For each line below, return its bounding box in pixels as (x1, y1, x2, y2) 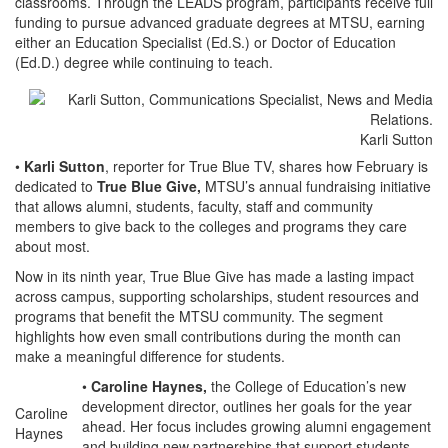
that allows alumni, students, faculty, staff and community (15, 195, 373, 216)
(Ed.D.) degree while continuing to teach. (15, 51, 273, 72)
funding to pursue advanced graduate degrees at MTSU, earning (15, 11, 425, 32)
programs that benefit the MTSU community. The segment (15, 305, 383, 326)
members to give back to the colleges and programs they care (15, 215, 407, 236)
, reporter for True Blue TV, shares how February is (105, 155, 428, 176)
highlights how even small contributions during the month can (15, 325, 401, 346)
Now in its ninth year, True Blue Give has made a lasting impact (15, 265, 414, 286)
